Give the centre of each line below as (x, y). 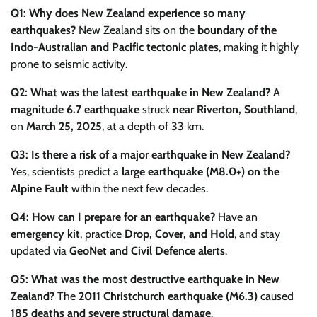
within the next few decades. (138, 189)
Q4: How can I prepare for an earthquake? (113, 217)
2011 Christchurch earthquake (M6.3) (168, 296)
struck (156, 110)
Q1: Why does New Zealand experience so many (128, 13)
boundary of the (237, 30)
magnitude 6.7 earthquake (75, 110)
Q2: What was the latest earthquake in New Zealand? (140, 93)
